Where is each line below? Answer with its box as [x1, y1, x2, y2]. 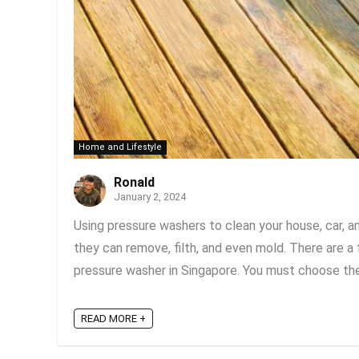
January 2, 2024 [114, 191, 186, 203]
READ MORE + [81, 313, 146, 325]
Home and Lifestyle [79, 142, 162, 152]
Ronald [114, 175, 155, 190]
